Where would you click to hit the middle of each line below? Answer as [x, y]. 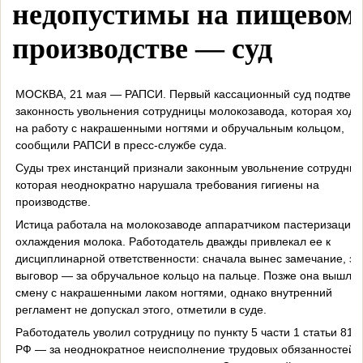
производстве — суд [142, 49]
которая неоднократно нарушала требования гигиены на [167, 184]
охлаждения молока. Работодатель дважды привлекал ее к [173, 241]
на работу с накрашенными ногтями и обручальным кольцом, [179, 128]
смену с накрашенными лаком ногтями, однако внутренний [173, 292]
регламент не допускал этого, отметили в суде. [141, 309]
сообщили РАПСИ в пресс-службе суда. [121, 145]
